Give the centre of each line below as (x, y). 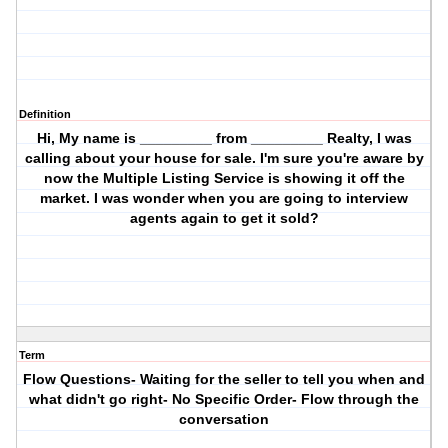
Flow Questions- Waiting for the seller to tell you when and (224, 379)
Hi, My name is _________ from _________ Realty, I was (224, 138)
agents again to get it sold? (224, 218)
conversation (224, 419)
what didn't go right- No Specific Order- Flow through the (224, 399)
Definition (45, 114)
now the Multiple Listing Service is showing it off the (224, 178)
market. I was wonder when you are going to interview (224, 198)
